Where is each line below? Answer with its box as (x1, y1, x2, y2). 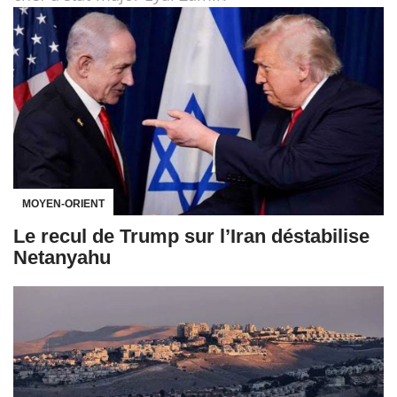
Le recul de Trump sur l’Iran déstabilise (13, 225, 370, 248)
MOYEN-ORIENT (22, 198, 105, 211)
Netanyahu (13, 246, 111, 269)
